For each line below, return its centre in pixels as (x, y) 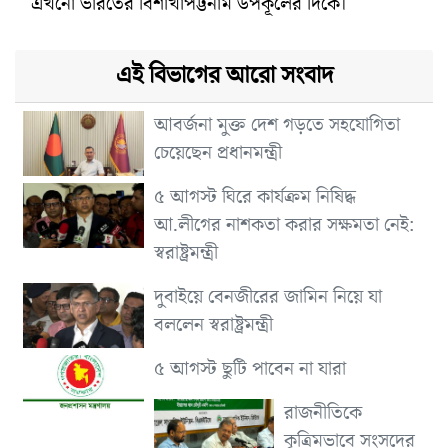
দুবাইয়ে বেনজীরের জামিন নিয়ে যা (267, 296)
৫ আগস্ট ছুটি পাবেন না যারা (249, 368)
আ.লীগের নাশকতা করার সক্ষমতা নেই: (283, 224)
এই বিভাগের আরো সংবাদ (224, 75)
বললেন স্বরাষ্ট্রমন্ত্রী (213, 324)
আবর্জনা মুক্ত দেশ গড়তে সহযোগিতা (276, 124)
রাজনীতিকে (323, 412)
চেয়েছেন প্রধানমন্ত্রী (217, 152)
